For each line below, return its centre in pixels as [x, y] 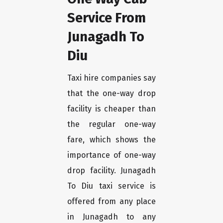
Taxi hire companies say [111, 78]
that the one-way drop [111, 94]
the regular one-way [111, 124]
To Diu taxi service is [111, 186]
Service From [107, 18]
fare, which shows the [111, 140]
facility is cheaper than [111, 109]
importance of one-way [111, 155]
